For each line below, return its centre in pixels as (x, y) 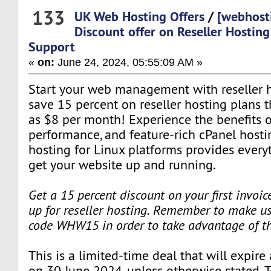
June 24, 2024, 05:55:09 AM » (129, 62)
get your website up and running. (122, 165)
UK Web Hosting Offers (140, 16)
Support (52, 46)
